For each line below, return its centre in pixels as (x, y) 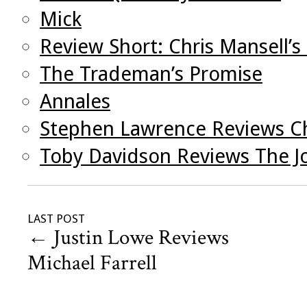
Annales (75, 102)
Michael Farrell (92, 263)
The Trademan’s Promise (151, 74)
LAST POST (56, 219)
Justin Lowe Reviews (139, 238)
